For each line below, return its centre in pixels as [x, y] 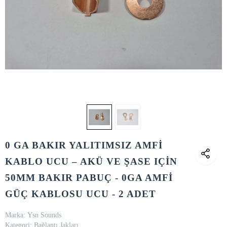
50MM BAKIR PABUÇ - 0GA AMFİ [89, 178]
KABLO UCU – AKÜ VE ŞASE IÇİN [91, 161]
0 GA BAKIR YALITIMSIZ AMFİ [84, 145]
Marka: [15, 215]
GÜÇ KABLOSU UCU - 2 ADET [81, 194]
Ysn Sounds [44, 215]
